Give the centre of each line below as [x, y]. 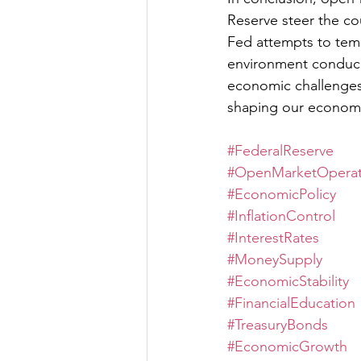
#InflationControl [281, 216]
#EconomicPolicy [282, 194]
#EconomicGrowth [287, 346]
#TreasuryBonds [278, 324]
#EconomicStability [288, 281]
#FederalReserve [280, 150]
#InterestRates [273, 237]
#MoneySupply [275, 259]
